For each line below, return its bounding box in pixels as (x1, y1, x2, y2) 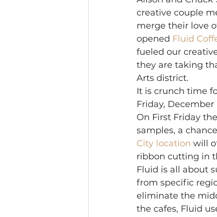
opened (137, 33, 172, 44)
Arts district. (137, 73, 191, 83)
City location (137, 138, 191, 149)
